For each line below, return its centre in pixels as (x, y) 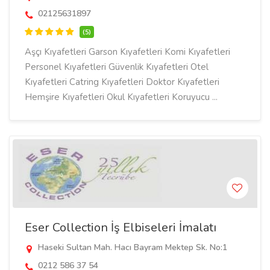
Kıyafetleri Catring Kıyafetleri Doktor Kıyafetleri (122, 82)
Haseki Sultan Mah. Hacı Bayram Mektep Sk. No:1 (131, 247)
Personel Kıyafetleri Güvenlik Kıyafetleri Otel (117, 67)
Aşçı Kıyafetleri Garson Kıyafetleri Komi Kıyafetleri (127, 52)
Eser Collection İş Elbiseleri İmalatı (121, 228)
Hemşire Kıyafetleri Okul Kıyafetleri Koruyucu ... (121, 97)
